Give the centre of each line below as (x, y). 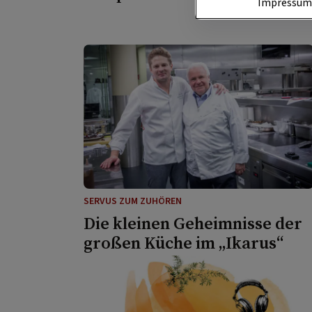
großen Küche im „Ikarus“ (184, 242)
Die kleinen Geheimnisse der (193, 223)
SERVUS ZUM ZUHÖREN (133, 201)
